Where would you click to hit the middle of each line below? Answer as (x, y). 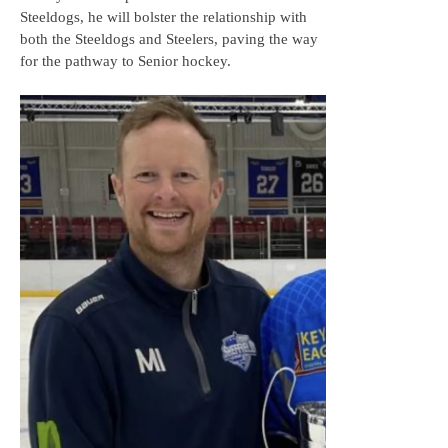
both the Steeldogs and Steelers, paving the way (169, 39)
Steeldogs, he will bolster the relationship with (163, 17)
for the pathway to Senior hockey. (125, 61)
